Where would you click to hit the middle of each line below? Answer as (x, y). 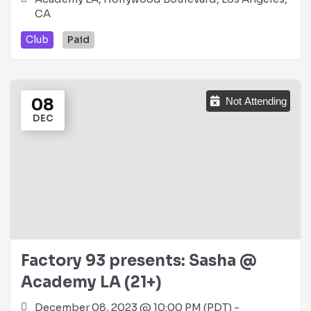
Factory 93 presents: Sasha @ (139, 261)
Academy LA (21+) (91, 282)
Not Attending (256, 101)
